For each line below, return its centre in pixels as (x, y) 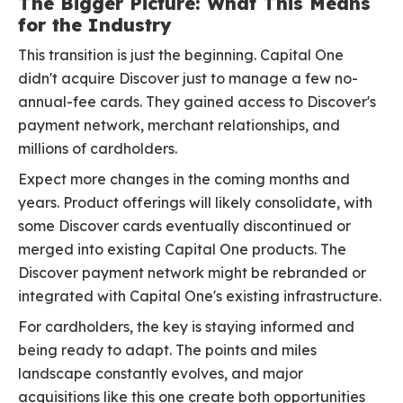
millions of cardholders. (98, 149)
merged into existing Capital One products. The (182, 250)
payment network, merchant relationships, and (179, 125)
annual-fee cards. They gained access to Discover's (197, 102)
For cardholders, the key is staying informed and (186, 327)
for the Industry (95, 25)
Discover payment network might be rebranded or (192, 273)
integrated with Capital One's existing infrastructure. (200, 296)
